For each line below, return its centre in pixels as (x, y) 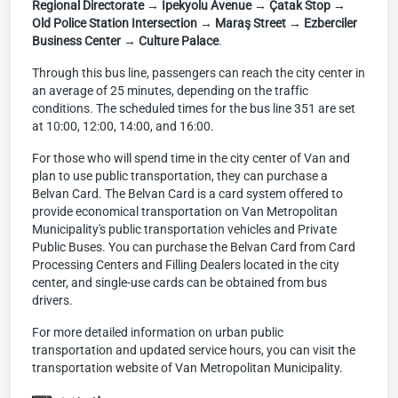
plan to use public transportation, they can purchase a (180, 176)
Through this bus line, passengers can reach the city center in (199, 73)
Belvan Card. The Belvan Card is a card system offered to (187, 194)
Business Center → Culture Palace (125, 41)
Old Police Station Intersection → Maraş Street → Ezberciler (195, 23)
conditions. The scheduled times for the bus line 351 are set (194, 108)
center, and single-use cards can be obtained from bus (179, 283)
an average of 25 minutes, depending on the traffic (170, 91)
